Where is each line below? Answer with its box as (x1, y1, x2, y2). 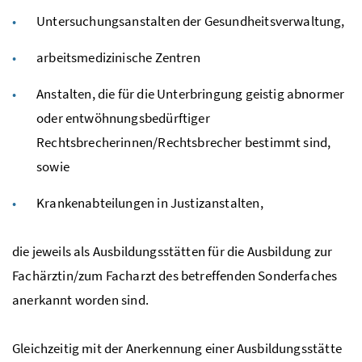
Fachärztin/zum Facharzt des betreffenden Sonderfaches (12, 266, 338, 284)
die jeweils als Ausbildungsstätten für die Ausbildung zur (12, 242, 333, 260)
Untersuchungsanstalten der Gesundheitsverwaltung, (36, 11, 345, 30)
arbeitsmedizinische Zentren (36, 48, 200, 66)
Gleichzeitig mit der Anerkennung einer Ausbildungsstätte (12, 339, 342, 357)
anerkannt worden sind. (12, 290, 149, 309)
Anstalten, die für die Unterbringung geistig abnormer (36, 84, 345, 103)
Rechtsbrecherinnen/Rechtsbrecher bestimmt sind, (36, 133, 331, 151)
